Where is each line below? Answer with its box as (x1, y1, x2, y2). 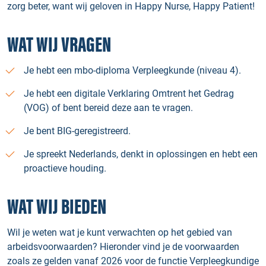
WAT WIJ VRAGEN (7, 33, 111, 58)
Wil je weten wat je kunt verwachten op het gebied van (7, 227, 232, 238)
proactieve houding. (24, 163, 106, 174)
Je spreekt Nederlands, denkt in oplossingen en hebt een (24, 148, 258, 160)
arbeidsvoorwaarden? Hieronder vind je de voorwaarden (7, 241, 239, 252)
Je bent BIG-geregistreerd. (24, 125, 131, 137)
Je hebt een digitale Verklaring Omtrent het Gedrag (24, 88, 234, 99)
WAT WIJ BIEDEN (7, 195, 106, 220)
